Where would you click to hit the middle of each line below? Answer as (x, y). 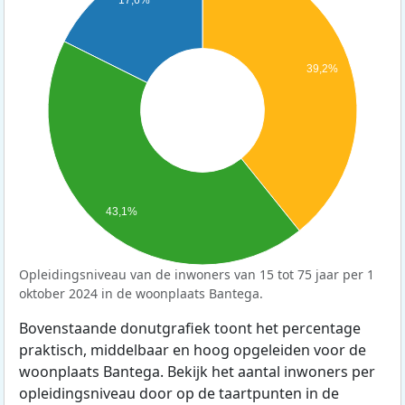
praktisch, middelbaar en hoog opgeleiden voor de (193, 349)
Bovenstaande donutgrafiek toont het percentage (190, 328)
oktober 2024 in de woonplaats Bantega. (141, 293)
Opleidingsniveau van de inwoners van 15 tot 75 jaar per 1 (197, 274)
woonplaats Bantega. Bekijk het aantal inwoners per (197, 371)
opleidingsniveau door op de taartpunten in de (179, 393)
